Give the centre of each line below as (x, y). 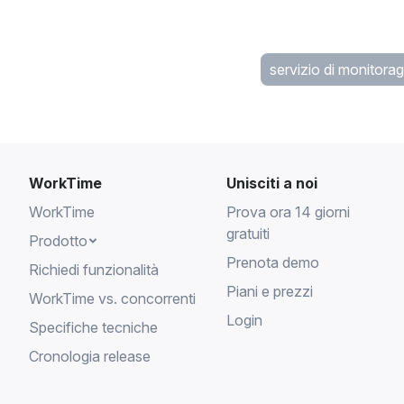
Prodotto (58, 240)
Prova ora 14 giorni (288, 211)
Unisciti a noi (271, 183)
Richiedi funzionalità (94, 269)
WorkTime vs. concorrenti (112, 298)
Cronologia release (90, 356)
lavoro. (80, 15)
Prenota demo (272, 262)
